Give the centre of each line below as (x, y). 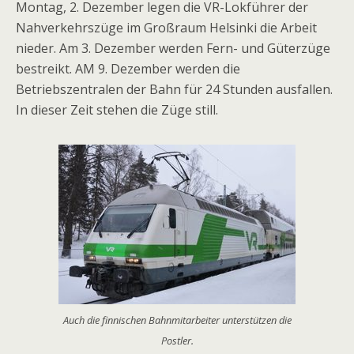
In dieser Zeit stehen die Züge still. (117, 110)
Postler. (177, 341)
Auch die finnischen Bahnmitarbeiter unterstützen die (177, 320)
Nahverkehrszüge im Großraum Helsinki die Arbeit (166, 28)
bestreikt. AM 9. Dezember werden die (128, 69)
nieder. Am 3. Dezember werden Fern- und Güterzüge (173, 48)
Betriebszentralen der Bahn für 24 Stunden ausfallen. (174, 89)
